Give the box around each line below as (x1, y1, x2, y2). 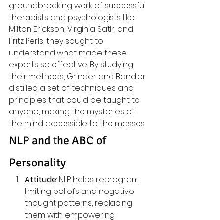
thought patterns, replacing (25, 197, 134, 209)
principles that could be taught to (9, 94, 142, 106)
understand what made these (9, 47, 129, 58)
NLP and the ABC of (9, 133, 109, 148)
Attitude (25, 174, 56, 185)
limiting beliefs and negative (25, 186, 136, 197)
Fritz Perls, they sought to (9, 35, 105, 47)
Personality (9, 155, 66, 170)
